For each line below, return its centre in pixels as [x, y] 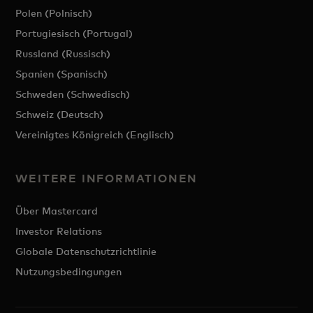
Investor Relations [59, 231]
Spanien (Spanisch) [62, 74]
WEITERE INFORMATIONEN [107, 178]
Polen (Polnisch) [54, 13]
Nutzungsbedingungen [69, 271]
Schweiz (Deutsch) [60, 114]
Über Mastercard [57, 211]
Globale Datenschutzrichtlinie [86, 251]
